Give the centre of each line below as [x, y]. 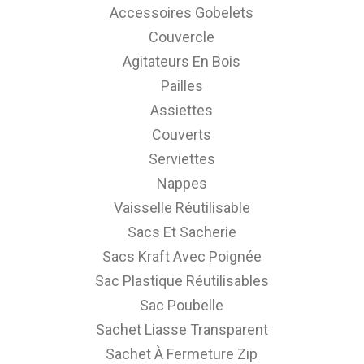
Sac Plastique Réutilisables [182, 281]
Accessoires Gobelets [182, 13]
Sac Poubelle [182, 305]
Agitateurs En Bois [182, 61]
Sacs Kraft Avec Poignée [182, 256]
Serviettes [182, 159]
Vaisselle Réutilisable [182, 208]
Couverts [182, 134]
